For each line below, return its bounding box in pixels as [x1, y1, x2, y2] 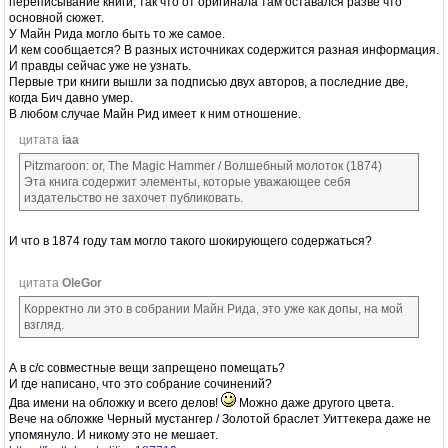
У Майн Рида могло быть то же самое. [9, 26, 225, 41]
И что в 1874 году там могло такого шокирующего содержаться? [9, 233, 372, 248]
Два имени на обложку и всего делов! [9, 395, 221, 410]
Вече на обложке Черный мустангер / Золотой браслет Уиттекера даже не [9, 411, 431, 426]
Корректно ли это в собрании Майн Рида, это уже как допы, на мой [24, 301, 403, 316]
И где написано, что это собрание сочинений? [9, 376, 272, 391]
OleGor [62, 275, 102, 290]
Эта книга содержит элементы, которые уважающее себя [24, 174, 351, 189]
